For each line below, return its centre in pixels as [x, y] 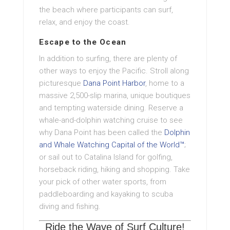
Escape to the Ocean [83, 42]
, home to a [165, 83]
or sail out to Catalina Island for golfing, [106, 157]
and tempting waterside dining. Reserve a [111, 108]
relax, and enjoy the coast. [84, 22]
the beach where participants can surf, [106, 9]
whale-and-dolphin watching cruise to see [111, 120]
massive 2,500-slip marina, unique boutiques [115, 95]
